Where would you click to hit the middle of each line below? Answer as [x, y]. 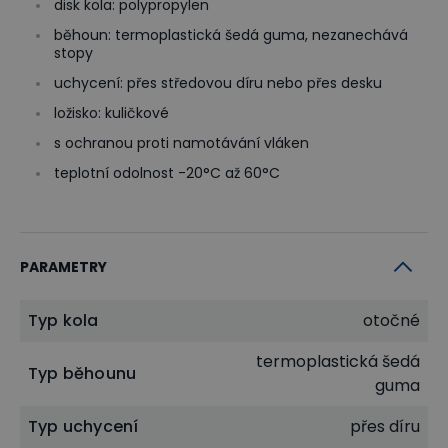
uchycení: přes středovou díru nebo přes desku [218, 82]
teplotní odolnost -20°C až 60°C [167, 172]
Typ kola [63, 320]
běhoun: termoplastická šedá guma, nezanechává [231, 34]
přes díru [385, 426]
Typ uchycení [83, 426]
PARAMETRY [63, 266]
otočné [391, 320]
